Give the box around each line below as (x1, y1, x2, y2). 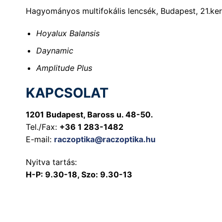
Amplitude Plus (36, 62, 92, 73)
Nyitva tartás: (26, 157, 77, 167)
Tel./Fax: (26, 121, 59, 132)
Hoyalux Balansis (36, 28, 100, 39)
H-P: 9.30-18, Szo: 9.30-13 (26, 169, 132, 179)
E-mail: (26, 134, 54, 144)
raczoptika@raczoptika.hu (54, 134, 156, 144)
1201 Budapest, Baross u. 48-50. (26, 109, 153, 119)
